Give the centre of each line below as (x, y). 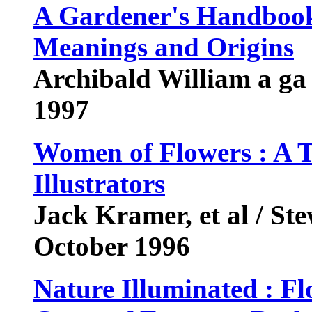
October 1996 (115, 246)
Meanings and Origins (164, 47)
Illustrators (99, 184)
